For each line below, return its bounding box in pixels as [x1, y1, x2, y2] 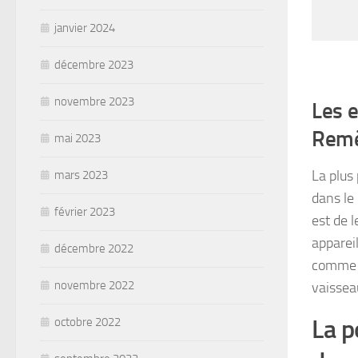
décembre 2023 [54, 58, 133, 73]
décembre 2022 [54, 241, 133, 257]
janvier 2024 [54, 21, 115, 36]
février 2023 [54, 205, 115, 220]
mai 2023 [54, 131, 101, 146]
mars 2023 [54, 168, 108, 183]
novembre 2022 [54, 278, 134, 293]
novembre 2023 [54, 94, 134, 109]
